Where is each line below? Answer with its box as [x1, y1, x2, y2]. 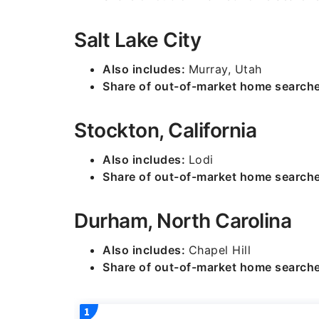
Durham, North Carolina [74, 209, 291, 233]
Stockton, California [74, 118, 256, 142]
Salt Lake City [74, 28, 201, 52]
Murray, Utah [188, 62, 262, 76]
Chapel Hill [188, 243, 251, 257]
